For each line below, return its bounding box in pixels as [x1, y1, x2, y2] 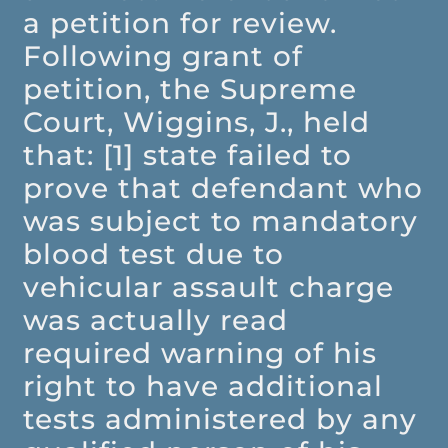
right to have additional [23, 369, 384, 404]
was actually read [23, 303, 289, 338]
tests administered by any [23, 402, 418, 437]
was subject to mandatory [23, 204, 419, 239]
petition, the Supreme [23, 72, 358, 107]
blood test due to [23, 237, 285, 272]
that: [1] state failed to [23, 138, 353, 173]
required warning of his [23, 336, 378, 371]
